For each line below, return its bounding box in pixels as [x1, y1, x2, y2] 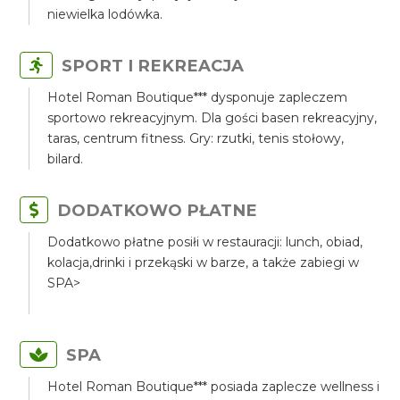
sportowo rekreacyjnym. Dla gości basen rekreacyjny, [47, 110, 378, 126]
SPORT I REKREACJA [62, 55, 245, 76]
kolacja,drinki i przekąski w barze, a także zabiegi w [47, 254, 360, 271]
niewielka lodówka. [47, 6, 163, 22]
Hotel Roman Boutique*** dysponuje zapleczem [47, 89, 348, 105]
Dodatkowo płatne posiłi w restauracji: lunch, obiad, [47, 234, 363, 250]
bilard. [47, 151, 84, 167]
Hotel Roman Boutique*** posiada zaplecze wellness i [47, 379, 380, 395]
